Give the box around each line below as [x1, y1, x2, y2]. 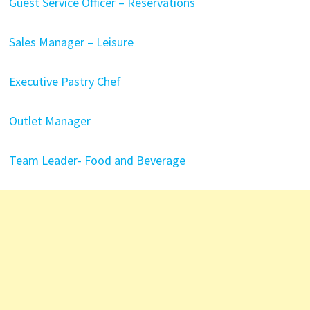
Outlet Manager [8, 113, 91, 129]
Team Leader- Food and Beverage [8, 152, 185, 168]
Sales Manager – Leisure [8, 34, 134, 50]
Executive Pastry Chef [8, 73, 121, 89]
